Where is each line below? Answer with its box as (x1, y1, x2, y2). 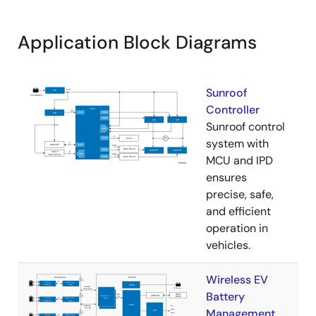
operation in (206, 221, 268, 236)
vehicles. (206, 238, 250, 253)
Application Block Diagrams (18, 30, 257, 54)
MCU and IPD (206, 153, 273, 168)
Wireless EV (206, 272, 268, 287)
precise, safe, (206, 187, 274, 202)
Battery (206, 289, 245, 304)
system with (206, 136, 269, 151)
